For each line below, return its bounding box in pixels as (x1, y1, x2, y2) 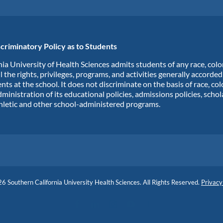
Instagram (116, 200, 147, 208)
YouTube (134, 200, 163, 208)
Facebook (81, 200, 111, 208)
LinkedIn (99, 200, 127, 208)
